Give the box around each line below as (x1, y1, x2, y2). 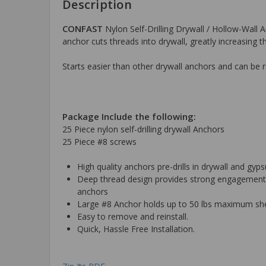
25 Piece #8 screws (62, 135, 137, 147)
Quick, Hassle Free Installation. (77, 223, 195, 235)
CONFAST (62, 22, 103, 34)
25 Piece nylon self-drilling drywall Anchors (62, 123, 224, 135)
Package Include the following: (62, 110, 196, 122)
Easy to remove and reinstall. (77, 210, 188, 222)
